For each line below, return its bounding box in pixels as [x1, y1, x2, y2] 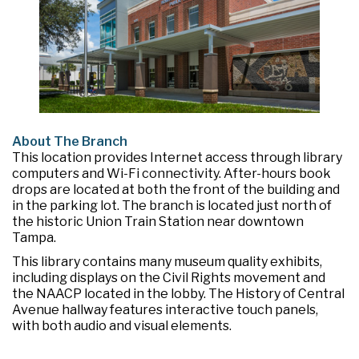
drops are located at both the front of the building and [12, 181, 340, 197]
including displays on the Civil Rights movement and [12, 269, 325, 285]
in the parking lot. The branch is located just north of [12, 197, 332, 213]
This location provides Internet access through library [12, 149, 342, 165]
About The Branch [12, 133, 127, 149]
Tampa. [12, 229, 56, 245]
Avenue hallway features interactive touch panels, [12, 301, 318, 317]
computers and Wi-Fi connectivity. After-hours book [12, 165, 331, 181]
